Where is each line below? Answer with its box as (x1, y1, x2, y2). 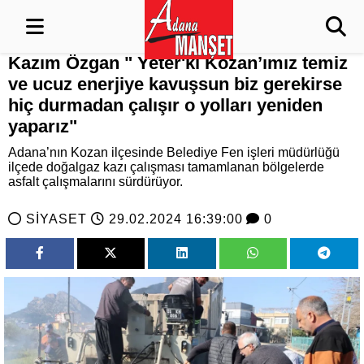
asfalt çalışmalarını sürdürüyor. (8, 175, 183, 188)
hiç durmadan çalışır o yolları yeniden (8, 95, 323, 115)
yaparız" (8, 116, 77, 136)
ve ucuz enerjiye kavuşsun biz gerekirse (8, 74, 342, 94)
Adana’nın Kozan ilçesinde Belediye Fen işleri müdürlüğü (8, 145, 340, 159)
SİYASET (26, 212, 87, 226)
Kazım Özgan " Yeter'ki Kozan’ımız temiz (8, 53, 348, 73)
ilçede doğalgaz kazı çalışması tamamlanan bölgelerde (8, 160, 324, 174)
